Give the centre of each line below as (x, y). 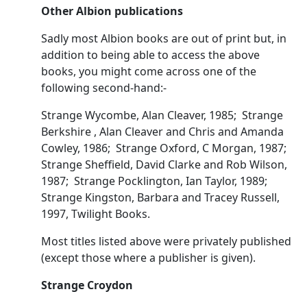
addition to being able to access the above (150, 54)
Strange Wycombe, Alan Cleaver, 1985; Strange (162, 115)
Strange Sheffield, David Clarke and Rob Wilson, (164, 164)
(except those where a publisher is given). (148, 257)
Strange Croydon (87, 285)
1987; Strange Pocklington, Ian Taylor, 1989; (156, 181)
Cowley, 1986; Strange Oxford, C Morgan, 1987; (165, 148)
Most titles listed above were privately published (166, 241)
